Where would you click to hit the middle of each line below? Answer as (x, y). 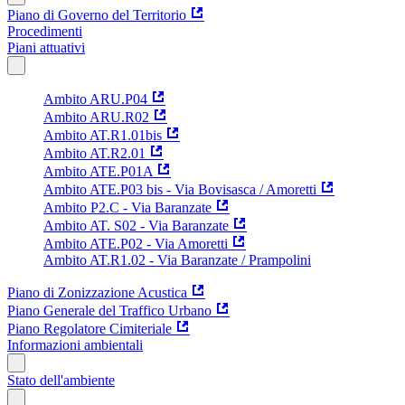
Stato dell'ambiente (61, 380)
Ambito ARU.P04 (95, 99)
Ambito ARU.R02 (96, 117)
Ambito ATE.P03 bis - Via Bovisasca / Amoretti (180, 189)
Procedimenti (45, 31)
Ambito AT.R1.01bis (103, 135)
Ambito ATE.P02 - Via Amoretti (136, 243)
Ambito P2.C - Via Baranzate (127, 207)
